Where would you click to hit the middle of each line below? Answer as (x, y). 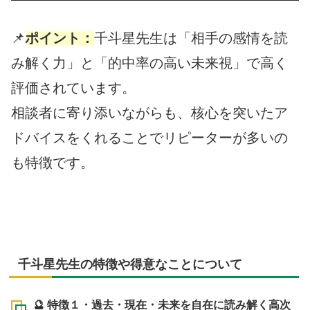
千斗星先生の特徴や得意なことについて (130, 264)
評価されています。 (73, 88)
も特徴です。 (53, 162)
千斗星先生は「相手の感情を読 (191, 38)
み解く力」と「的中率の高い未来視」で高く (149, 63)
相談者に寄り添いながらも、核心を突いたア (149, 112)
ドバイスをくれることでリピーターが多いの (149, 137)
